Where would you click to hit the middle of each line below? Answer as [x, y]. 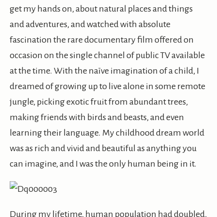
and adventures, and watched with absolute [90, 24]
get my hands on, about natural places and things [101, 9]
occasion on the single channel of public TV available [107, 55]
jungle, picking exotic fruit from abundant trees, [99, 102]
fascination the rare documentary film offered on [102, 40]
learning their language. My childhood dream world [107, 133]
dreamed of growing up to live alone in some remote [108, 86]
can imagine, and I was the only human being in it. [103, 164]
